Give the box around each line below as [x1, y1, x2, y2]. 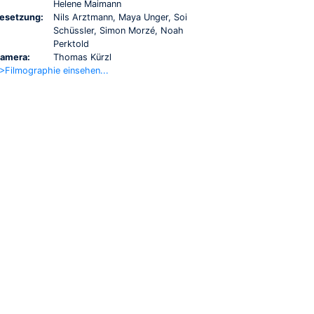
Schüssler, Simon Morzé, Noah [53, 25, 184, 36]
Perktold [53, 38, 89, 49]
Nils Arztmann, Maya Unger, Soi [53, 11, 187, 22]
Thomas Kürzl [53, 51, 111, 62]
